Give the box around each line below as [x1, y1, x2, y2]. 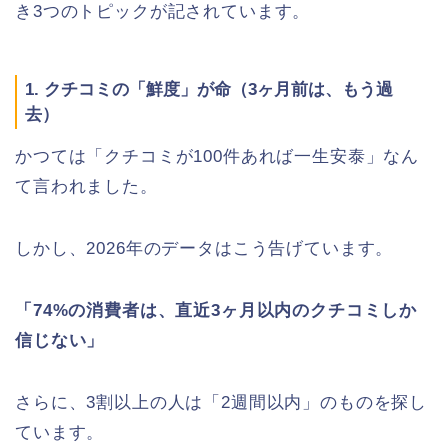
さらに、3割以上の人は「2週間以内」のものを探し [15, 392, 428, 412]
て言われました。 [15, 176, 158, 196]
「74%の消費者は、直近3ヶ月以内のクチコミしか [15, 300, 418, 320]
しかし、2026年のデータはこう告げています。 [15, 238, 394, 258]
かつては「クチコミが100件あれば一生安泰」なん [15, 146, 420, 166]
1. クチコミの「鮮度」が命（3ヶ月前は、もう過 [25, 79, 393, 99]
